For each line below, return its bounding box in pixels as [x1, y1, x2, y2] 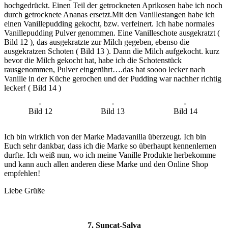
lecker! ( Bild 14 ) [4, 83, 61, 93]
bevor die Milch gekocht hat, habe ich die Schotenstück [4, 56, 182, 65]
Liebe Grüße [4, 186, 45, 195]
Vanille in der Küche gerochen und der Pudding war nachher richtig [4, 74, 221, 83]
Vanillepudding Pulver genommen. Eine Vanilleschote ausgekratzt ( [4, 28, 220, 38]
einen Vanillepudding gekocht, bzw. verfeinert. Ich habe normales [4, 19, 214, 28]
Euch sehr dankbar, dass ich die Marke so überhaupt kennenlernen [4, 141, 216, 151]
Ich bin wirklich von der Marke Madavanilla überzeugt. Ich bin [4, 132, 206, 141]
